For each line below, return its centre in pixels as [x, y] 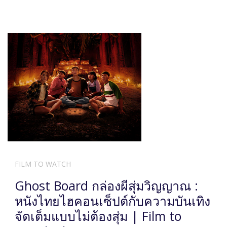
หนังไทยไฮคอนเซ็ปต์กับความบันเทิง [112, 201]
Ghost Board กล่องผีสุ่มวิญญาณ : [106, 186]
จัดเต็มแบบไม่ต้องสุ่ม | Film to [98, 216]
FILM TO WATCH [43, 164]
